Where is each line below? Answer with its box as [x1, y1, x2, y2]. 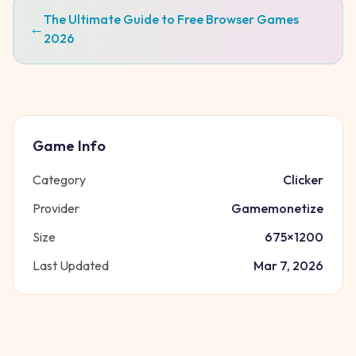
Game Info [33, 137, 106, 155]
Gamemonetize [231, 200, 323, 216]
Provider [33, 200, 79, 216]
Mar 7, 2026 [253, 257, 323, 273]
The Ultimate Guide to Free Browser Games [44, 11, 299, 27]
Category [33, 172, 86, 188]
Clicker [283, 172, 323, 188]
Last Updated [33, 257, 109, 273]
